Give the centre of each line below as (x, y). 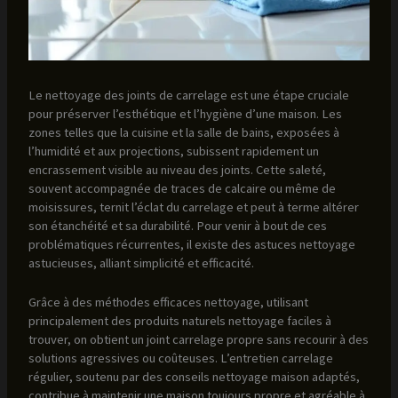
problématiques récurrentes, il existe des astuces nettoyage (191, 244)
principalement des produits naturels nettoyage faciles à (179, 321)
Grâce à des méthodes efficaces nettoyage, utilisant (168, 302)
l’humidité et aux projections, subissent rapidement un (173, 151)
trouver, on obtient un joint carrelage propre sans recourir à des (198, 340)
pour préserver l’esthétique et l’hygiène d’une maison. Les (185, 113)
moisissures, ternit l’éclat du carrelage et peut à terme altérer (193, 207)
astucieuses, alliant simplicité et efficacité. (141, 263)
